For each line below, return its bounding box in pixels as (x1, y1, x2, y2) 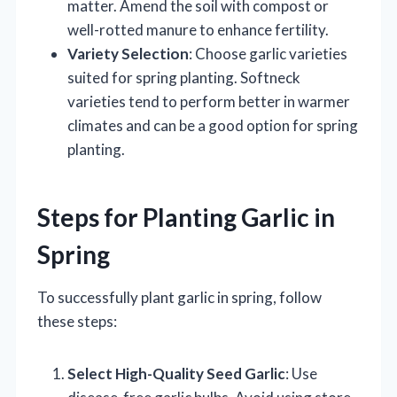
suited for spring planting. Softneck (67, 68, 300, 88)
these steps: (37, 312, 117, 331)
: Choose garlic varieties (189, 44, 347, 64)
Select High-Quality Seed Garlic (67, 364, 285, 384)
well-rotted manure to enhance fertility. (67, 20, 329, 40)
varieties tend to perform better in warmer (67, 92, 350, 112)
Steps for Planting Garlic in (37, 202, 335, 233)
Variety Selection (67, 44, 189, 64)
